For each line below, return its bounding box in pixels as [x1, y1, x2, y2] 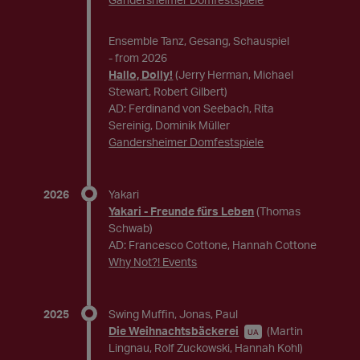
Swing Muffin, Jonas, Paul [108, 307, 239, 321]
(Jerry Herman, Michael [175, 67, 294, 81]
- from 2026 [108, 51, 168, 64]
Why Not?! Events [108, 255, 198, 268]
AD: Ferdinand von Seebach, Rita [108, 101, 275, 115]
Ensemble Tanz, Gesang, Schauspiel [108, 34, 290, 47]
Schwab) [108, 221, 153, 235]
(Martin [267, 324, 304, 337]
